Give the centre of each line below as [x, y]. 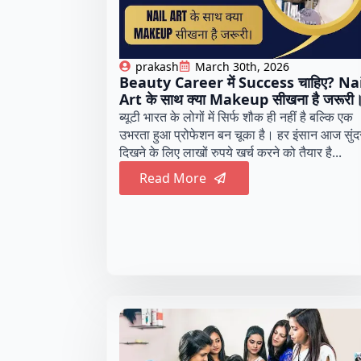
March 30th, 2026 [242, 66]
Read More [173, 178]
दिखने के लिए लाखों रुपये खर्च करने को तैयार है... [230, 152]
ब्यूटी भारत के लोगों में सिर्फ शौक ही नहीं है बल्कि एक [236, 116]
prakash [157, 66]
